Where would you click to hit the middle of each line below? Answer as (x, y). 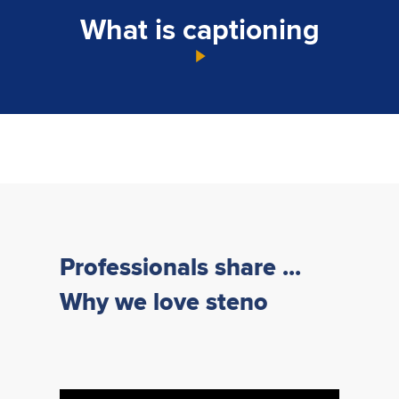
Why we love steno (164, 301)
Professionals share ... (181, 267)
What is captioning (199, 29)
